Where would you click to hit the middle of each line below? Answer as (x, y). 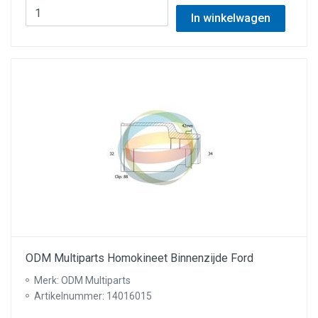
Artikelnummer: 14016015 (93, 296)
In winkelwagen (230, 18)
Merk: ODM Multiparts (82, 280)
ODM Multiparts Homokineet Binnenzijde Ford (139, 258)
